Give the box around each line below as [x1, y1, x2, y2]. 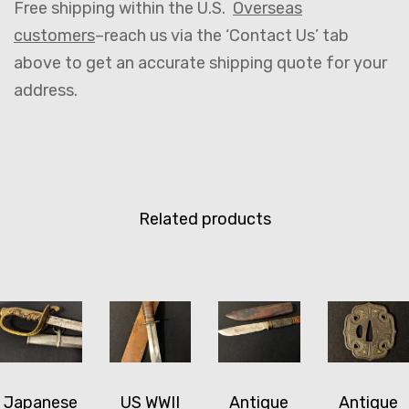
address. [14, 79, 85, 100]
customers [14, 25, 95, 46]
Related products [138, 208, 271, 229]
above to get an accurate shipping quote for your [14, 52, 387, 73]
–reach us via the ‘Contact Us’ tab [95, 25, 349, 46]
